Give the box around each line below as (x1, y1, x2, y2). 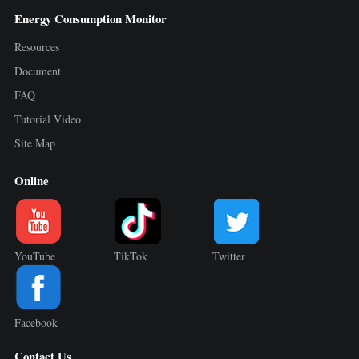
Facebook (14, 315, 58, 331)
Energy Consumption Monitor (14, 9, 167, 27)
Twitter (212, 248, 246, 264)
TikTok (113, 248, 147, 264)
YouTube (14, 248, 55, 264)
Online (14, 171, 49, 190)
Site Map (14, 135, 55, 151)
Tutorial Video (14, 111, 81, 127)
